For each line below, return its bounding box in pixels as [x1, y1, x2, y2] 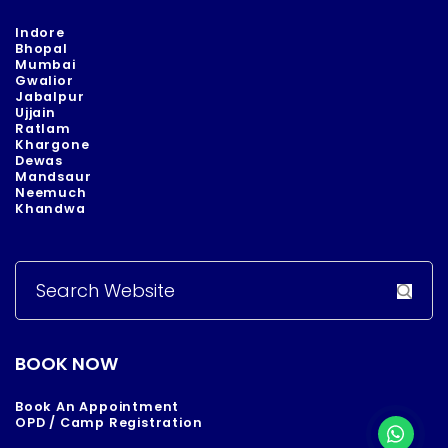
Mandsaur [15, 168, 92, 186]
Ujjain [15, 104, 56, 122]
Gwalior [15, 72, 74, 90]
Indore [15, 24, 65, 42]
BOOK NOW [15, 351, 118, 377]
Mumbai [15, 56, 76, 74]
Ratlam [15, 120, 71, 138]
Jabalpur [15, 88, 85, 106]
